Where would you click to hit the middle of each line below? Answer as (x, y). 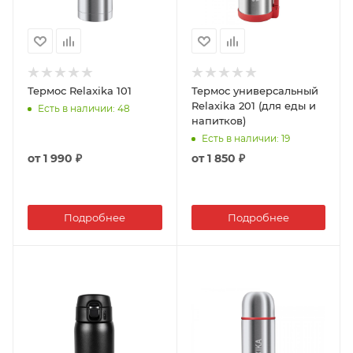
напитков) (218, 121)
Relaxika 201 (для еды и (253, 106)
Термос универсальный (255, 91)
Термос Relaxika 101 (80, 91)
